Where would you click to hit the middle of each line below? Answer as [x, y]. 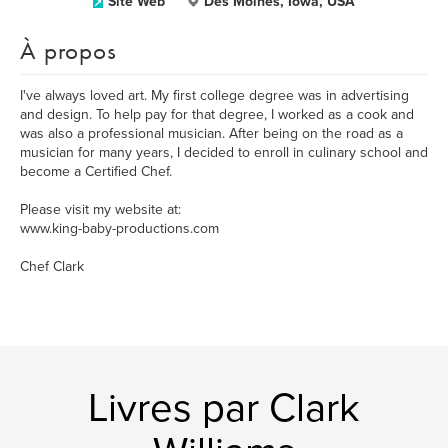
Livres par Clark [224, 408]
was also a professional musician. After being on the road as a [211, 133]
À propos [68, 50]
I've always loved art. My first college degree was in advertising [214, 95]
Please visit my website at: [100, 209]
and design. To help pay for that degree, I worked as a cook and [217, 114]
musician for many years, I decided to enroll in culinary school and [224, 152]
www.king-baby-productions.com [119, 228]
